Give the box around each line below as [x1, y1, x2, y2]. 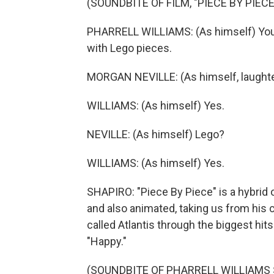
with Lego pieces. [87, 42, 172, 54]
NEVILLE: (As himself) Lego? [87, 128, 224, 141]
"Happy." [87, 235, 127, 248]
